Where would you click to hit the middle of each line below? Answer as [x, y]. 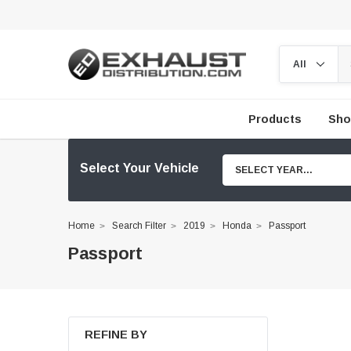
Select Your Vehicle [139, 168]
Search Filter [139, 226]
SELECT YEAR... [274, 170]
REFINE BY [116, 335]
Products [275, 119]
